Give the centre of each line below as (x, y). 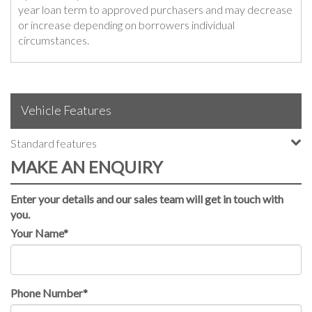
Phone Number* (49, 292)
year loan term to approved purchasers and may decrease (155, 9)
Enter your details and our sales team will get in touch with (147, 198)
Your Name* (39, 233)
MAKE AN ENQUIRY (87, 166)
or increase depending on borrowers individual (126, 24)
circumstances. (54, 40)
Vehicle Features (66, 110)
